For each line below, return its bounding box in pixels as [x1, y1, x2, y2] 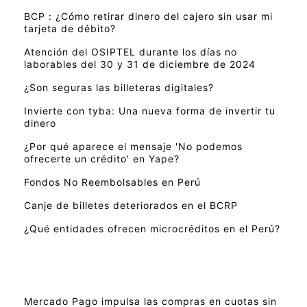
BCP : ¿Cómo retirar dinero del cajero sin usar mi [24, 10, 273, 23]
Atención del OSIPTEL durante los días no [24, 46, 237, 58]
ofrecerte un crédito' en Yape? [24, 153, 180, 165]
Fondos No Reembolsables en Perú [24, 176, 201, 188]
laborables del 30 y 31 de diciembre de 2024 [24, 58, 256, 71]
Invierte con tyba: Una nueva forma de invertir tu [24, 105, 275, 117]
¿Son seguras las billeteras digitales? [24, 82, 214, 94]
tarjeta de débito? [24, 23, 116, 35]
